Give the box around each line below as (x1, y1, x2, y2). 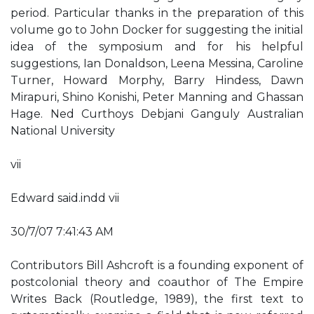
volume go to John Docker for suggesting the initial (11, 23, 303, 36)
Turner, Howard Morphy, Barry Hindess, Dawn (11, 74, 303, 87)
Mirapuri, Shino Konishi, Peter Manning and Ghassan (11, 90, 303, 104)
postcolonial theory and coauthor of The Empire (11, 275, 303, 289)
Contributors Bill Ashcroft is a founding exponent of (11, 259, 303, 272)
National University (11, 124, 115, 137)
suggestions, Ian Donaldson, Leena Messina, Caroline (11, 57, 303, 70)
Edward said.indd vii (11, 191, 119, 205)
